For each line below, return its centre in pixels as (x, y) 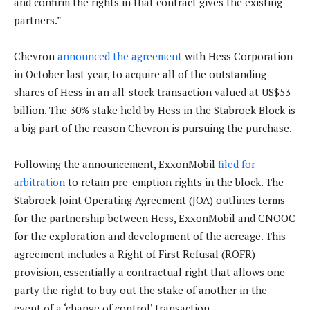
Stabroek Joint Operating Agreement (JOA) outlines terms (149, 200)
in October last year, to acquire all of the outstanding (140, 74)
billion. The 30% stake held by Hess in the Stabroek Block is (155, 110)
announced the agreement (120, 56)
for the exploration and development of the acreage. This (150, 236)
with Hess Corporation (237, 56)
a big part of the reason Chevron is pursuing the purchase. (154, 128)
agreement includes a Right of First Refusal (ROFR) (135, 254)
